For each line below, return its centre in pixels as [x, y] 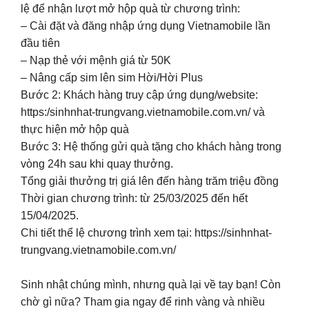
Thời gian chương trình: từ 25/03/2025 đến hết [134, 198]
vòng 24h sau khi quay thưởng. [97, 163]
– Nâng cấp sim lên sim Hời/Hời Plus [112, 77]
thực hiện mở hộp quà [75, 129]
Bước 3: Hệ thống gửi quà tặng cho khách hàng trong [151, 146]
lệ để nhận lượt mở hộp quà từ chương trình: [130, 8]
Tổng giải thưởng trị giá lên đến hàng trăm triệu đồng [150, 181]
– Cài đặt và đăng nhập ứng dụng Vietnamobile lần [146, 26]
